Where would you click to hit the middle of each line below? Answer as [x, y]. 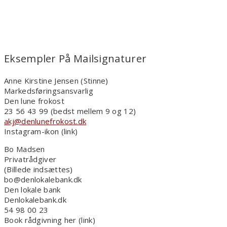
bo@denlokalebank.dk [43, 180]
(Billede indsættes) [39, 169]
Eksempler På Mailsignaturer [75, 59]
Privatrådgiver [30, 159]
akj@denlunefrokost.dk [45, 121]
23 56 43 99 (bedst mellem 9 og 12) [70, 111]
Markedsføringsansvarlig [49, 91]
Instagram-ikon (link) [41, 131]
